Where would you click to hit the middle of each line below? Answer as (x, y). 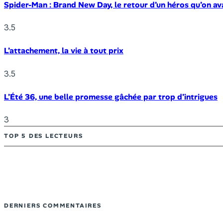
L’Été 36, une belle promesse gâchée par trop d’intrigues (111, 97)
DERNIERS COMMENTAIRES (53, 206)
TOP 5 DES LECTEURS (44, 136)
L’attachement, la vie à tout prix (64, 51)
